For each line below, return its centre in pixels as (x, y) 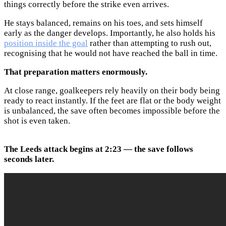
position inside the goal (46, 43)
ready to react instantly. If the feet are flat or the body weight (112, 100)
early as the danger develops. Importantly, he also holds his (110, 33)
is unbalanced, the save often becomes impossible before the (112, 110)
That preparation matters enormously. (76, 72)
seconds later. (29, 159)
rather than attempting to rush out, (150, 43)
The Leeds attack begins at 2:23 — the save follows (99, 149)
